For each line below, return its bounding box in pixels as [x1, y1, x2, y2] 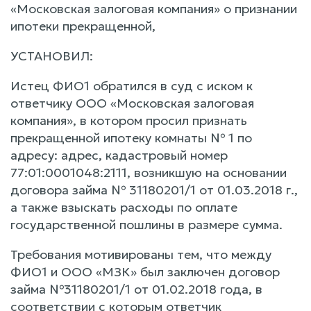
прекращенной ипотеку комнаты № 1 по [10, 129, 252, 146]
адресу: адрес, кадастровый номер [10, 146, 228, 163]
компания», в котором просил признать [10, 112, 247, 128]
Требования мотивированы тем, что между [10, 246, 271, 262]
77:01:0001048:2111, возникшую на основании [10, 164, 287, 180]
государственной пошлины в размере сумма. [10, 216, 283, 233]
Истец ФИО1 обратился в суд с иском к [10, 77, 253, 94]
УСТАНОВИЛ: [10, 47, 93, 64]
